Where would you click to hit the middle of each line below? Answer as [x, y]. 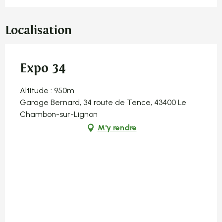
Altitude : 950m [47, 91]
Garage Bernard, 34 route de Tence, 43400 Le [103, 103]
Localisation [38, 31]
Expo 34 [43, 68]
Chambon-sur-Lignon [59, 114]
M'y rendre [117, 128]
